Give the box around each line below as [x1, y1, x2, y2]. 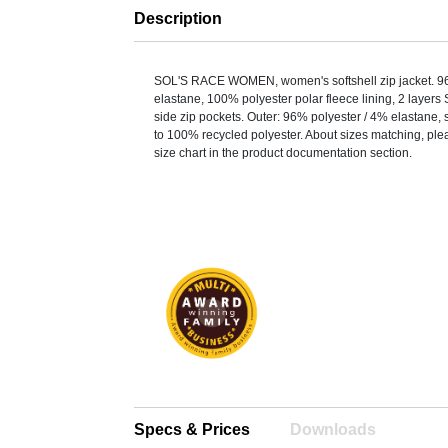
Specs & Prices [134, 421, 251, 439]
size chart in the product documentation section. [154, 146, 413, 161]
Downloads [290, 421, 377, 439]
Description [134, 10, 223, 28]
